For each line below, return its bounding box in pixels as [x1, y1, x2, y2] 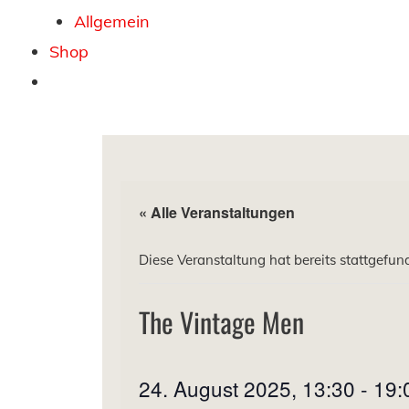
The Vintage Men [139, 301, 304, 343]
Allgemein [74, 11, 150, 33]
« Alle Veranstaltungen [139, 202, 295, 224]
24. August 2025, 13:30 [139, 372, 355, 403]
